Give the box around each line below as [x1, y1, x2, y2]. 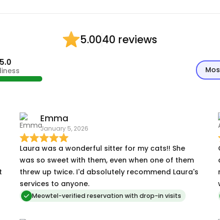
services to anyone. [19, 178, 89, 189]
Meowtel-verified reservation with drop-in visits [32, 192, 181, 200]
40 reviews [102, 32, 157, 47]
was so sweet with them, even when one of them [19, 155, 194, 165]
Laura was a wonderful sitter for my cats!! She [19, 143, 185, 153]
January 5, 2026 [40, 124, 88, 133]
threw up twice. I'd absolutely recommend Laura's [19, 166, 198, 177]
